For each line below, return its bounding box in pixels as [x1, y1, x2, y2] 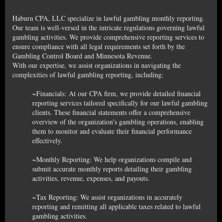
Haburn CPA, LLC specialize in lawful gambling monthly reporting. [12, 13, 205, 23]
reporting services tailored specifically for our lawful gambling [32, 98, 208, 108]
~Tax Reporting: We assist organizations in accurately [32, 192, 182, 202]
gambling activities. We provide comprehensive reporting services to [12, 32, 204, 42]
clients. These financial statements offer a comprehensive [32, 107, 190, 117]
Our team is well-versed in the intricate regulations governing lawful [12, 22, 205, 32]
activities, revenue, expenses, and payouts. [32, 173, 150, 183]
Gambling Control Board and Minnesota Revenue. [12, 51, 153, 60]
